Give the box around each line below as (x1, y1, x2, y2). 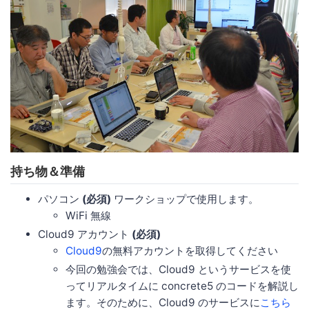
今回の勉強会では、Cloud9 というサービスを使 (66, 263, 291, 277)
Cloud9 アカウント (38, 228, 132, 241)
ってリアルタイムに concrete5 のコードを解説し (66, 279, 299, 293)
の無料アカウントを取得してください (102, 244, 278, 258)
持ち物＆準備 (10, 164, 85, 179)
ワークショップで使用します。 (111, 192, 259, 206)
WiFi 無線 (66, 209, 111, 223)
